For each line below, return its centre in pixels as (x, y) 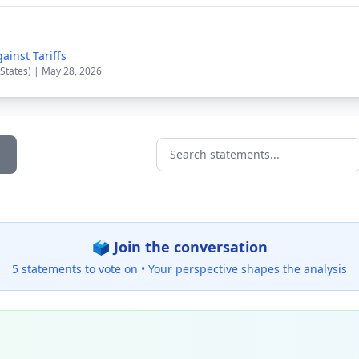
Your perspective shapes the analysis (248, 269)
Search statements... (217, 163)
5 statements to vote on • (80, 269)
